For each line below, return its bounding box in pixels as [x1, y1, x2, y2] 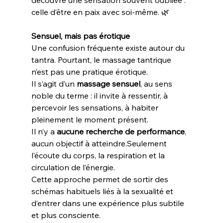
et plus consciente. [31, 210, 101, 220]
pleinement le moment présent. [31, 114, 148, 124]
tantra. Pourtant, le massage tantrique [31, 55, 173, 65]
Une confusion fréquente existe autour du [31, 43, 187, 53]
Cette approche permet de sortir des [31, 174, 170, 184]
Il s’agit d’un [31, 79, 77, 89]
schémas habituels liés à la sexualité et [31, 186, 175, 196]
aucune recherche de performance [56, 126, 185, 136]
